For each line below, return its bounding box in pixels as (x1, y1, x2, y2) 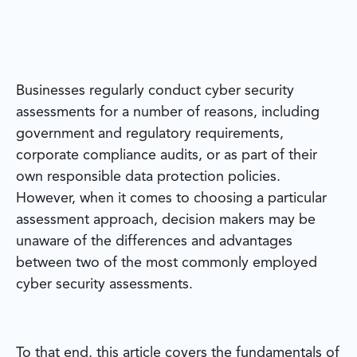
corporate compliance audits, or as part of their (16, 148, 317, 163)
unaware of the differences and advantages (16, 234, 292, 249)
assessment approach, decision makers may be (16, 213, 316, 228)
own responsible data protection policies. (16, 170, 280, 185)
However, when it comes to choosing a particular (16, 191, 327, 206)
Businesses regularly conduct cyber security (16, 84, 294, 99)
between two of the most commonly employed (16, 256, 317, 271)
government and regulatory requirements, (16, 127, 284, 142)
